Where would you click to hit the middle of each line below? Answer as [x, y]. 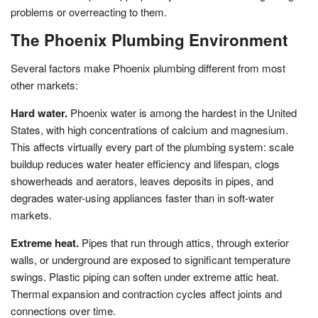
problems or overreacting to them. [89, 11]
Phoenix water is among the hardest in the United [182, 112]
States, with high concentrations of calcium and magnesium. [149, 129]
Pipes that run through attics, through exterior [184, 242]
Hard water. [39, 113]
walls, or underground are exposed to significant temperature [150, 259]
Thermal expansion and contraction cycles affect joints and [146, 293]
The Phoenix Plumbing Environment [149, 39]
